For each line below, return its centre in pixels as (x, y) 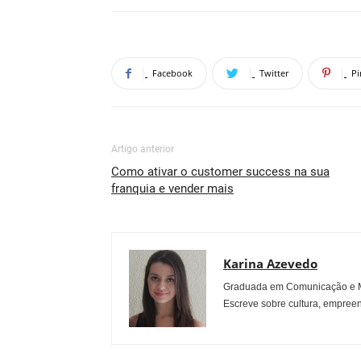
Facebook (172, 73)
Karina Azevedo (270, 263)
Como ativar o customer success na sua (220, 172)
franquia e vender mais (172, 189)
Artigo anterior (143, 149)
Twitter (274, 73)
